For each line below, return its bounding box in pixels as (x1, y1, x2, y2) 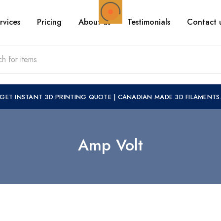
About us (78, 16, 110, 28)
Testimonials (127, 16, 170, 28)
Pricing (37, 16, 62, 28)
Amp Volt (78, 134, 143, 156)
